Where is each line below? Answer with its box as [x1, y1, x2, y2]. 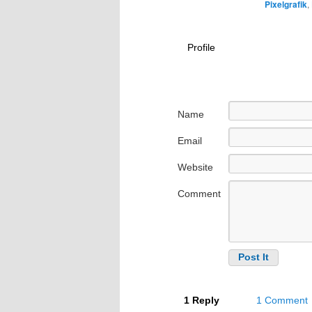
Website [178, 161, 213, 173]
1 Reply [184, 294, 219, 306]
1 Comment [256, 294, 308, 306]
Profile [187, 41, 215, 53]
